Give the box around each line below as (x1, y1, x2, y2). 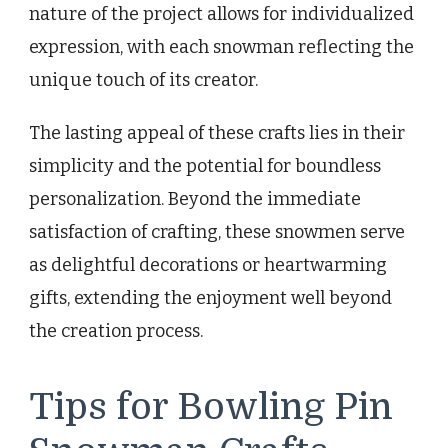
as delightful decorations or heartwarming (29, 253, 387, 276)
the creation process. (29, 319, 203, 342)
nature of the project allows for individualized (29, 2, 414, 25)
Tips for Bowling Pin (29, 385, 393, 428)
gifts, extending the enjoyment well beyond (29, 286, 392, 309)
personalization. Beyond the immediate (29, 187, 361, 210)
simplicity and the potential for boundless (29, 154, 381, 177)
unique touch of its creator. (29, 68, 258, 91)
